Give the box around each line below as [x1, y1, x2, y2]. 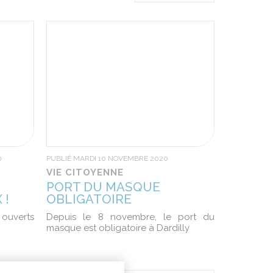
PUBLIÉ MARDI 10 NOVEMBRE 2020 [46, 154, 169, 163]
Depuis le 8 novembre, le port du [46, 211, 214, 222]
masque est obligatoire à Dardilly [46, 222, 190, 233]
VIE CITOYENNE [46, 167, 124, 178]
